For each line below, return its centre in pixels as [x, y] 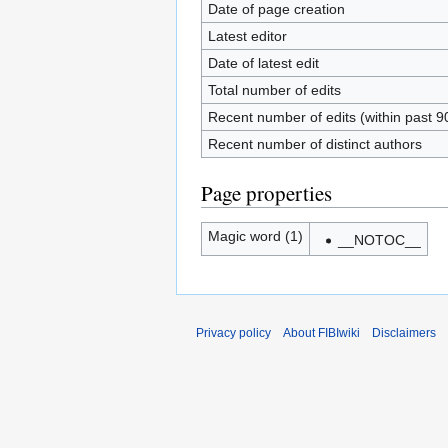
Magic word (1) [255, 235]
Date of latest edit [263, 62]
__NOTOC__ [379, 239]
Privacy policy [233, 332]
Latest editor [247, 35]
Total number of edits [274, 89]
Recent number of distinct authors [314, 143]
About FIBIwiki [321, 332]
